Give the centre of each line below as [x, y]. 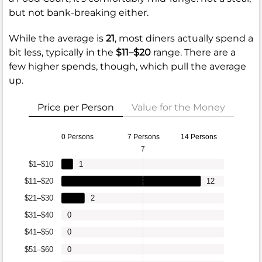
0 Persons [77, 137]
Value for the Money [178, 108]
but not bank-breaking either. [79, 13]
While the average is [57, 39]
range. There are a [193, 53]
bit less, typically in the [62, 53]
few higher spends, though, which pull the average [127, 67]
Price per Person [75, 108]
